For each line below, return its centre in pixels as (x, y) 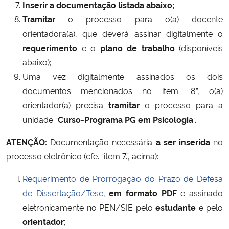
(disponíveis (201, 47)
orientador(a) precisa (65, 105)
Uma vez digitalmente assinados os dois (123, 76)
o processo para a (181, 105)
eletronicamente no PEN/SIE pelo (89, 207)
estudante (176, 207)
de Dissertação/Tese (63, 192)
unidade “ (40, 119)
